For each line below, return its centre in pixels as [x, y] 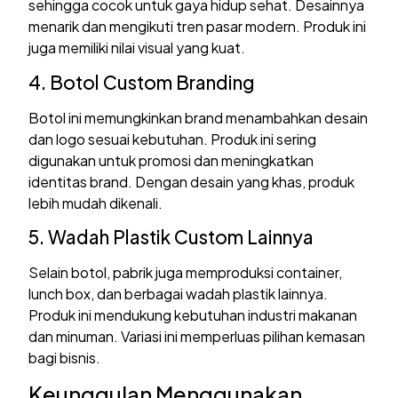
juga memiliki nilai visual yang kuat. [137, 48]
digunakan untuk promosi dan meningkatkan [171, 160]
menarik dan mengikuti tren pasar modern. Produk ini [198, 27]
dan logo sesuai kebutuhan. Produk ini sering [173, 139]
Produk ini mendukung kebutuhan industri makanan [193, 315]
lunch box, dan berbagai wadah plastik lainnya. [179, 294]
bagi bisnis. [65, 358]
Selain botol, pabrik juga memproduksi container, [186, 273]
